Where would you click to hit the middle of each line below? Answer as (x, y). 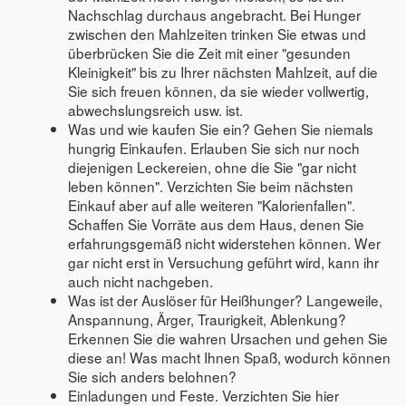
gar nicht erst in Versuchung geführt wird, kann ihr (224, 261)
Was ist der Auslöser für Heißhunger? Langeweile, (226, 300)
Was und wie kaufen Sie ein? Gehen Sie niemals (221, 128)
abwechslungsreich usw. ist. (156, 109)
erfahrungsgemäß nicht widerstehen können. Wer (225, 242)
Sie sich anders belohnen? (153, 376)
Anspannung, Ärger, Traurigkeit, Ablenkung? (208, 319)
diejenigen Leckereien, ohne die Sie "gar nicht (213, 166)
